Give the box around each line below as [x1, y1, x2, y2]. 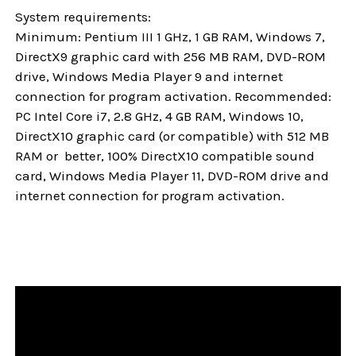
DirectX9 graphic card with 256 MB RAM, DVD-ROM [15, 48, 327, 64]
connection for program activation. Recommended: [15, 87, 332, 104]
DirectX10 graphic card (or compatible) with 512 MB [15, 127, 330, 144]
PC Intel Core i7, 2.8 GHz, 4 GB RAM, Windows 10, [15, 107, 304, 124]
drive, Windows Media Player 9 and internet [15, 68, 284, 84]
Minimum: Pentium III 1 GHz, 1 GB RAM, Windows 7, [15, 28, 326, 44]
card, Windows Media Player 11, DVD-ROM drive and [15, 167, 330, 184]
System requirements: [15, 8, 152, 25]
